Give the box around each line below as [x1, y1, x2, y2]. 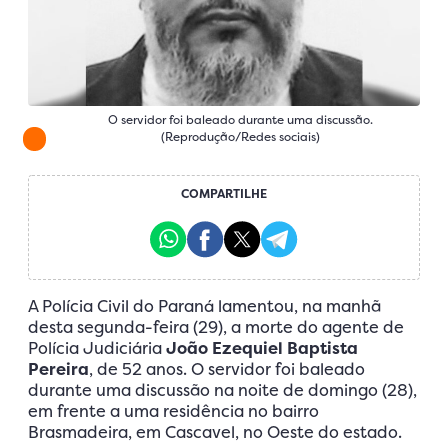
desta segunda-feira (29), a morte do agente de [28, 316, 404, 339]
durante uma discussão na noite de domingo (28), [28, 379, 417, 402]
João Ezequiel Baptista [166, 337, 358, 360]
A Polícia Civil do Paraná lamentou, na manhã [28, 295, 381, 318]
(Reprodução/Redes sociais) [160, 128, 320, 146]
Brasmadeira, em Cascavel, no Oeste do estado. [28, 421, 402, 444]
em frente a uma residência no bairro [28, 400, 319, 423]
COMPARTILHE [181, 185, 267, 203]
